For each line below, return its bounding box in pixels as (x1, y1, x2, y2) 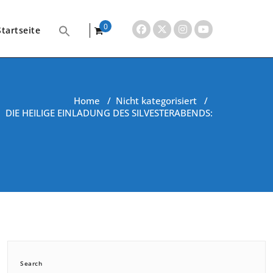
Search (20, 259, 42, 268)
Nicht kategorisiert (116, 94, 197, 107)
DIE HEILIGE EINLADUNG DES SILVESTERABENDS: (5, 107, 213, 119)
